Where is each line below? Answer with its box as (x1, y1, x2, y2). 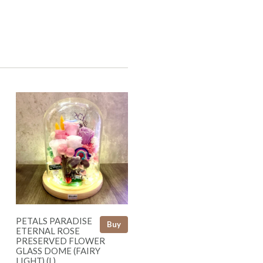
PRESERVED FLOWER (16, 235, 105, 246)
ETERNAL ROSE (16, 225, 80, 236)
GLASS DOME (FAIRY (16, 245, 100, 256)
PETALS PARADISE (16, 215, 92, 226)
